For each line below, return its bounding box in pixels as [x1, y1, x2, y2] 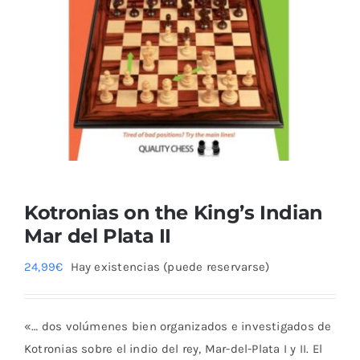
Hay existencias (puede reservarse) [70, 260, 270, 275]
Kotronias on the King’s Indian [24, 200, 323, 225]
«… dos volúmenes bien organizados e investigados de [24, 319, 332, 334]
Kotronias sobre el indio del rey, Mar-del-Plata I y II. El [24, 342, 323, 357]
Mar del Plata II [24, 223, 172, 248]
